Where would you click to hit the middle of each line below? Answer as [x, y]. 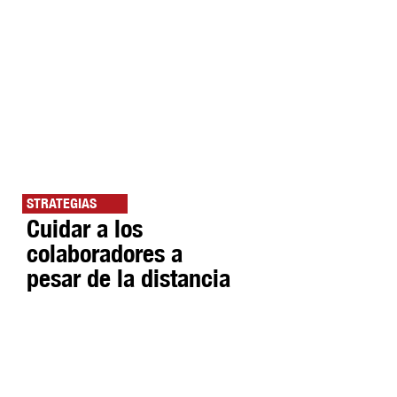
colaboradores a [105, 253]
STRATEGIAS [62, 204]
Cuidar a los [85, 229]
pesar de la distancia [128, 278]
